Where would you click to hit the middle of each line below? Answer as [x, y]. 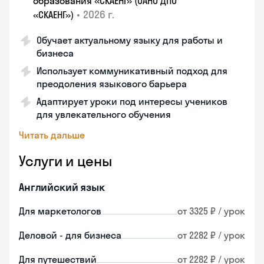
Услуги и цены [65, 161]
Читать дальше [52, 135]
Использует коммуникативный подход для [132, 71]
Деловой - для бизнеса [70, 235]
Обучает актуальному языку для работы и [130, 40]
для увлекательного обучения [104, 114]
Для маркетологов [60, 211]
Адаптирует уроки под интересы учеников [132, 101]
